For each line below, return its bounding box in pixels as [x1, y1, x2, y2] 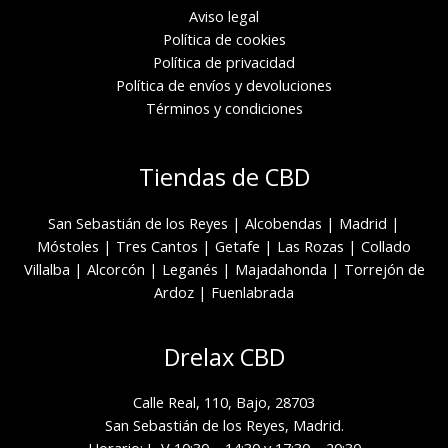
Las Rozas [277, 236, 344, 257]
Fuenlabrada [211, 282, 294, 303]
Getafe [215, 236, 260, 257]
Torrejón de [343, 259, 425, 280]
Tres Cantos [116, 236, 198, 257]
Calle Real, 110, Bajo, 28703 [133, 392, 315, 413]
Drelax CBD [163, 340, 285, 373]
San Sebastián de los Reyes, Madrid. [104, 415, 344, 436]
